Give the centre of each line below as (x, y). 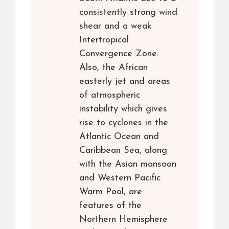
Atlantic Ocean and (119, 137)
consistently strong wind (128, 13)
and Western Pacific (120, 178)
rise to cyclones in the (124, 123)
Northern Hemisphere (123, 220)
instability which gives (123, 109)
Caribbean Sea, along (123, 151)
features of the (110, 206)
